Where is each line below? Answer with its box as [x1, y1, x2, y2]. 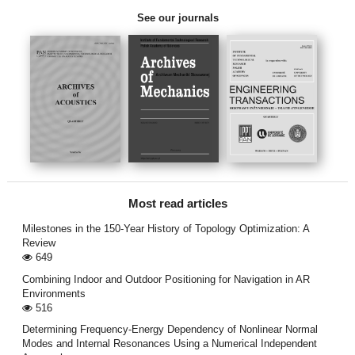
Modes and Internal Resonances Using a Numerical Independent [21, 337, 317, 349]
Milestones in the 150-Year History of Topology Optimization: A [21, 223, 309, 235]
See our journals [136, 11, 219, 24]
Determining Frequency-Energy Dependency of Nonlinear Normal [21, 323, 318, 335]
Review [21, 237, 55, 250]
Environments [21, 287, 86, 300]
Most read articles [128, 197, 227, 211]
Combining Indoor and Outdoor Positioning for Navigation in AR [21, 273, 310, 285]
